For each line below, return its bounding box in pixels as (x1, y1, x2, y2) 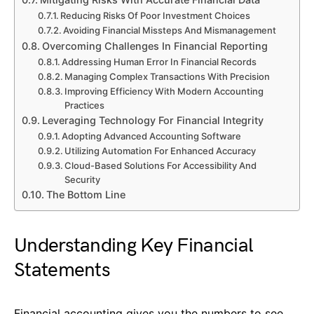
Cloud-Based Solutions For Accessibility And (64, 160, 257, 172)
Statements (14, 259, 111, 282)
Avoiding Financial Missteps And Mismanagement (63, 25, 277, 36)
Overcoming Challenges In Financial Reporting (41, 40, 268, 53)
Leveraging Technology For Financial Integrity (41, 114, 264, 127)
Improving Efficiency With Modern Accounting (64, 86, 264, 97)
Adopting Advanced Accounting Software (62, 130, 242, 142)
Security (64, 174, 101, 186)
